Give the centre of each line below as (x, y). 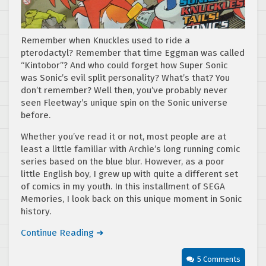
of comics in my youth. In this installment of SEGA (123, 186)
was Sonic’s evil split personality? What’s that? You (125, 77)
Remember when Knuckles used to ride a (105, 40)
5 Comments (219, 259)
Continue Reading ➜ (62, 232)
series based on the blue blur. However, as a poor (123, 161)
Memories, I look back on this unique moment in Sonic (131, 199)
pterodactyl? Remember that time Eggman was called (133, 53)
